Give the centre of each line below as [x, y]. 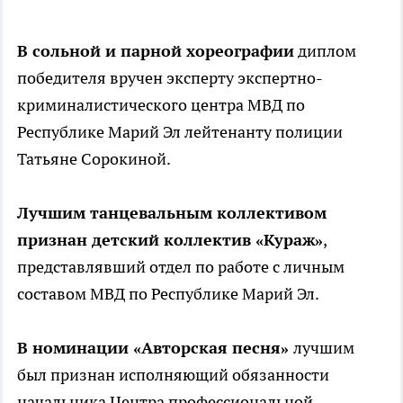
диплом [325, 51]
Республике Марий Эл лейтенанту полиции [180, 132]
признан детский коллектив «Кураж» [170, 240]
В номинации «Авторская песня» [155, 348]
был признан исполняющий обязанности [173, 375]
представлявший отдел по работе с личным [181, 267]
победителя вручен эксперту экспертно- [170, 78]
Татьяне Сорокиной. [94, 159]
